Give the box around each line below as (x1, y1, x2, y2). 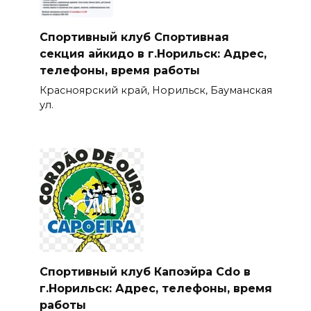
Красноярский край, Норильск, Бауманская (39, 83, 272, 96)
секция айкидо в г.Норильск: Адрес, (39, 47, 267, 60)
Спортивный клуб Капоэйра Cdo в (39, 264, 251, 278)
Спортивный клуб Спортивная (39, 30, 229, 44)
